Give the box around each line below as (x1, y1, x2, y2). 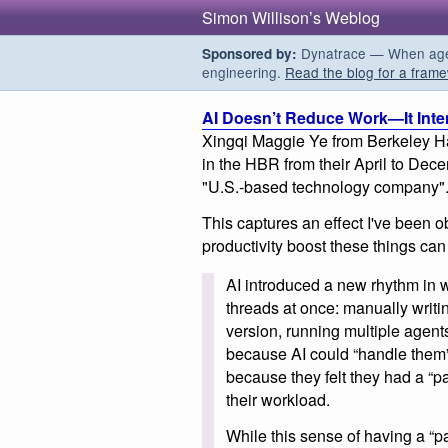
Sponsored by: (202, 44, 297, 63)
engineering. (202, 62, 285, 82)
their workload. (226, 387, 330, 411)
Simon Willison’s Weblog (202, 6, 380, 29)
